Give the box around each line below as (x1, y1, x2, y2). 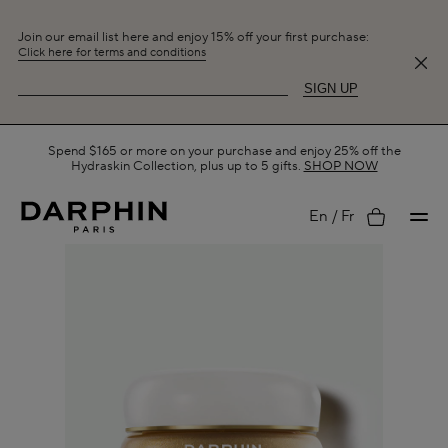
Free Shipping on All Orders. (102, 150, 269, 166)
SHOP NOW (271, 150, 346, 166)
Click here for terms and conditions (18, 44, 206, 60)
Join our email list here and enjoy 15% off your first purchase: (18, 28, 369, 45)
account (366, 286, 422, 305)
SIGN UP (303, 80, 358, 96)
